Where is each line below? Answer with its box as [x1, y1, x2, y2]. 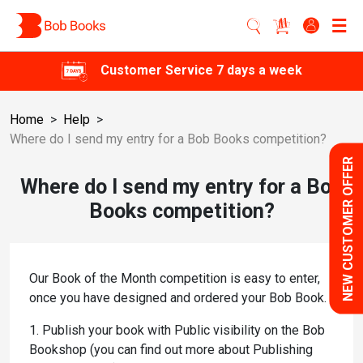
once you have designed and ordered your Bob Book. [29, 290, 327, 305]
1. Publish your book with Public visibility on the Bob [29, 322, 325, 338]
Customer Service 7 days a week [100, 62, 302, 79]
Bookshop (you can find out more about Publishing [29, 342, 313, 357]
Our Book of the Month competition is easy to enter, [29, 271, 320, 286]
